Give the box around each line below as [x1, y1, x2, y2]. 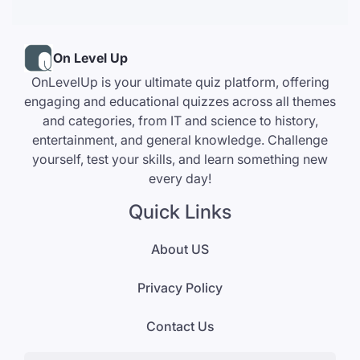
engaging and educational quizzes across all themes [24, 92, 336, 109]
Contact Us [145, 317, 215, 334]
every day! [149, 170, 211, 186]
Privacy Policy [137, 279, 223, 296]
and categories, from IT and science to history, [42, 112, 318, 129]
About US [151, 240, 209, 257]
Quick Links [129, 199, 231, 223]
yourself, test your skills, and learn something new [32, 150, 328, 167]
